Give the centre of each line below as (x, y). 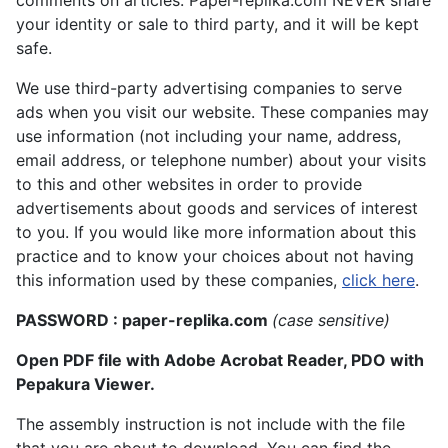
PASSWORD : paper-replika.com (144, 320)
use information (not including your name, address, (208, 136)
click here (378, 280)
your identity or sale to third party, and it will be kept (217, 24)
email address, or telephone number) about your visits (221, 160)
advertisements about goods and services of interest (217, 208)
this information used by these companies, (179, 280)
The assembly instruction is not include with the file (210, 424)
